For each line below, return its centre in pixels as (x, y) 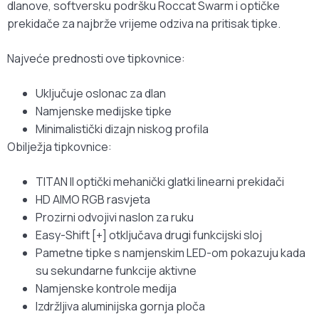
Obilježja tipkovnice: (59, 147)
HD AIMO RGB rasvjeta (93, 200)
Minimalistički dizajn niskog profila (122, 129)
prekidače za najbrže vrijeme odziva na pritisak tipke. (144, 24)
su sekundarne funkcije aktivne (116, 271)
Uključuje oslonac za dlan (101, 94)
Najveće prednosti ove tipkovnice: (96, 59)
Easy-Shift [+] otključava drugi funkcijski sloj (149, 235)
